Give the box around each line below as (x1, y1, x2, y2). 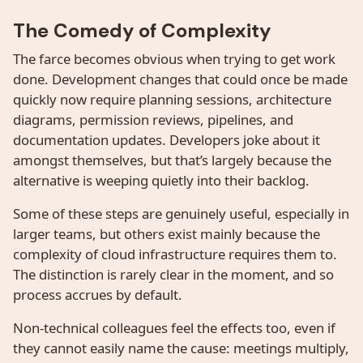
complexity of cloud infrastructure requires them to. (13, 245, 337, 264)
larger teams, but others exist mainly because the (13, 224, 320, 244)
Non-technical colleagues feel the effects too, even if (13, 318, 335, 338)
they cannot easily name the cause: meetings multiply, (13, 339, 349, 358)
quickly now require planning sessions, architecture (13, 90, 331, 109)
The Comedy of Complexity (13, 18, 271, 44)
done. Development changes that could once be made (13, 70, 348, 89)
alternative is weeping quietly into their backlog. (13, 171, 310, 190)
